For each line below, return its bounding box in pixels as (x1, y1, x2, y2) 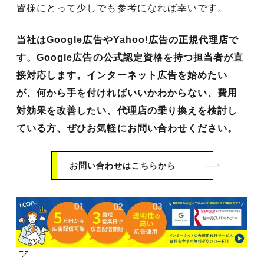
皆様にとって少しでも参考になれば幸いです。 (16, 3, 228, 14)
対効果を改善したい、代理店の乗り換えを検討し (16, 105, 238, 116)
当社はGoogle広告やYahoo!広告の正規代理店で (16, 35, 239, 45)
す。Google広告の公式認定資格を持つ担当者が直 (16, 52, 244, 63)
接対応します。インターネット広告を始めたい (16, 70, 228, 81)
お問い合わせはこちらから (69, 161, 176, 171)
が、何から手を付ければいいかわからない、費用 (16, 88, 238, 98)
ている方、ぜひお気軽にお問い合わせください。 (16, 123, 238, 134)
